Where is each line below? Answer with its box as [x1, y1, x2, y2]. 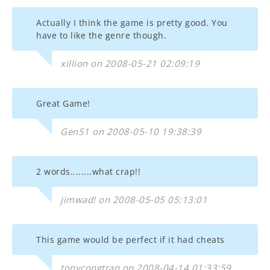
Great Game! [36, 98, 90, 109]
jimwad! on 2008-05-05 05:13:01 [60, 193, 207, 206]
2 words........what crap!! [36, 166, 140, 177]
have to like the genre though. [36, 30, 166, 41]
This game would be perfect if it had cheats [36, 234, 225, 245]
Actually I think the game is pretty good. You [36, 17, 228, 28]
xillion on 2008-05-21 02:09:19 [60, 57, 199, 69]
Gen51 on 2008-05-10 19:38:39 [60, 125, 201, 137]
